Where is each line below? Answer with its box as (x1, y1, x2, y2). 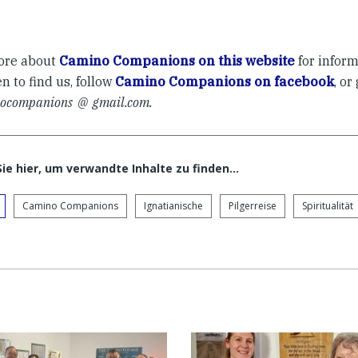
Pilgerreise (229, 199, 276, 213)
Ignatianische (144, 199, 203, 213)
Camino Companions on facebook (115, 74, 334, 90)
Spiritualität (302, 199, 353, 213)
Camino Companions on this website (59, 53, 295, 70)
